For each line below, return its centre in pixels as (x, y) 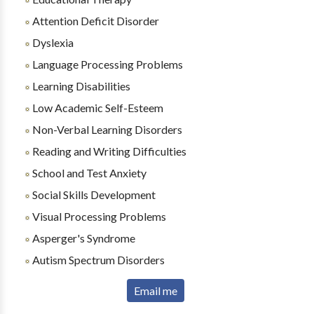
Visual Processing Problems (98, 216)
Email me (155, 291)
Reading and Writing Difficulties (108, 151)
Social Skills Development (93, 194)
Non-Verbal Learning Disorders (106, 129)
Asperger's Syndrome (82, 238)
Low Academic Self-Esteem (96, 108)
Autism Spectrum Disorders (97, 260)
